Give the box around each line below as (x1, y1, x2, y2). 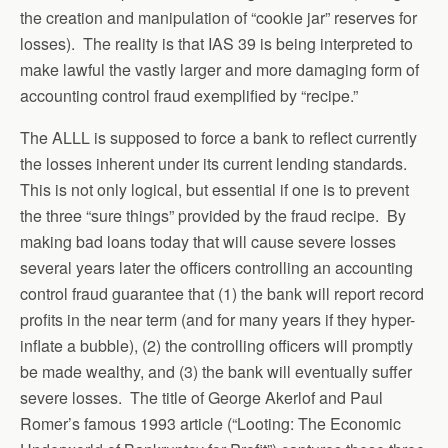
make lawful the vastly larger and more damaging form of (20, 58, 419, 81)
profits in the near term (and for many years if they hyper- (20, 308, 415, 331)
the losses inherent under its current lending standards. (20, 152, 411, 175)
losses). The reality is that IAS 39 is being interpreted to (20, 32, 413, 55)
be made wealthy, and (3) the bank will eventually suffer (20, 360, 412, 383)
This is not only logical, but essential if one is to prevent (20, 178, 409, 201)
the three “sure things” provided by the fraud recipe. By (20, 204, 406, 227)
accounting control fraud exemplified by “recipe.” (20, 84, 358, 107)
